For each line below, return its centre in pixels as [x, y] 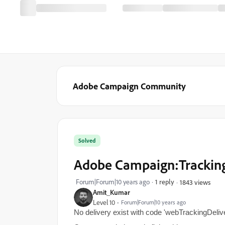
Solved [87, 140]
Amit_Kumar [111, 192]
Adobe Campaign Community [129, 86]
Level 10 [104, 202]
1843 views [195, 182]
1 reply [165, 182]
